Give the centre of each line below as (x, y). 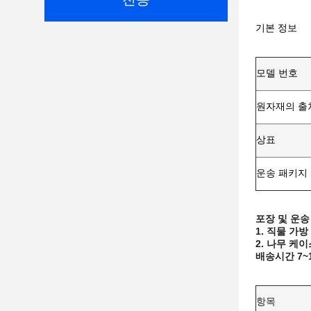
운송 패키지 (282, 173)
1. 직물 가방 (282, 231)
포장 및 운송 (283, 219)
